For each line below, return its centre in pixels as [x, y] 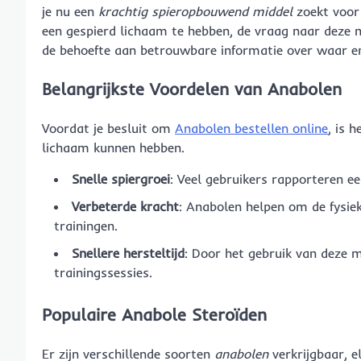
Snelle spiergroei [121, 178]
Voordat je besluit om [108, 128]
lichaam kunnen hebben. [113, 147]
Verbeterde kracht [125, 206]
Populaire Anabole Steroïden [154, 315]
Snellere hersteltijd [128, 253]
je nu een [70, 11]
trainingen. [86, 225]
